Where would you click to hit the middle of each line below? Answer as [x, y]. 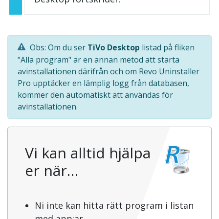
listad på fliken [167, 47]
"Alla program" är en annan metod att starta [99, 60]
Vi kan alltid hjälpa [88, 153]
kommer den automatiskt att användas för [95, 95]
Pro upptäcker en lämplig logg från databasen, [103, 83]
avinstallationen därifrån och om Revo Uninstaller [109, 72]
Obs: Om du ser [58, 47]
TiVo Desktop [114, 47]
